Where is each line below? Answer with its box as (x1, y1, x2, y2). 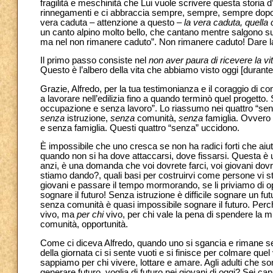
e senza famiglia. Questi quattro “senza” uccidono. (40, 122, 239, 133)
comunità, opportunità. (40, 219, 128, 230)
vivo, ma (40, 210, 77, 220)
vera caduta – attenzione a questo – (40, 17, 184, 27)
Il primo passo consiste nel (40, 55, 149, 66)
